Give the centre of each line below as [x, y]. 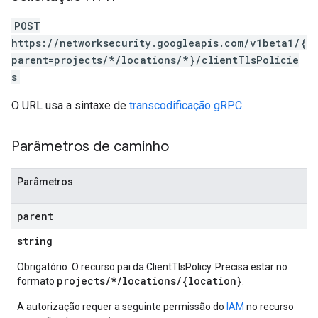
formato [37, 281]
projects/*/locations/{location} [149, 281]
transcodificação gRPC [186, 105]
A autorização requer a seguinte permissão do [122, 307]
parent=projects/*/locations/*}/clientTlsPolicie [155, 60]
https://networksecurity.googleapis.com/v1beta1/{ [159, 43]
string [35, 241]
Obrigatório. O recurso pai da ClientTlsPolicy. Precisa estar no [152, 267]
